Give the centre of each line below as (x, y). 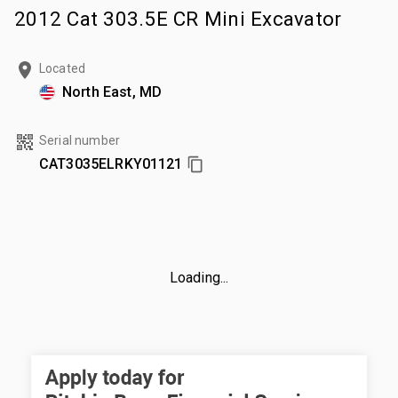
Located (63, 68)
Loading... (199, 277)
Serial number (80, 140)
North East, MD (112, 92)
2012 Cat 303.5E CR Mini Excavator (178, 18)
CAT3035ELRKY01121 (111, 163)
